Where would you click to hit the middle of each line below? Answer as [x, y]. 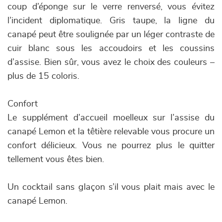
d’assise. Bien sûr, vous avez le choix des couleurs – [111, 62]
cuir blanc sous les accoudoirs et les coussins [111, 49]
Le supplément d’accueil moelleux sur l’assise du [111, 118]
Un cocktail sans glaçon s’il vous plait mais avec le [111, 187]
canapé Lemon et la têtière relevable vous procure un [111, 132]
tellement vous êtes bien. [56, 160]
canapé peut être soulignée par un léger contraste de [111, 35]
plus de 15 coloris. [43, 76]
